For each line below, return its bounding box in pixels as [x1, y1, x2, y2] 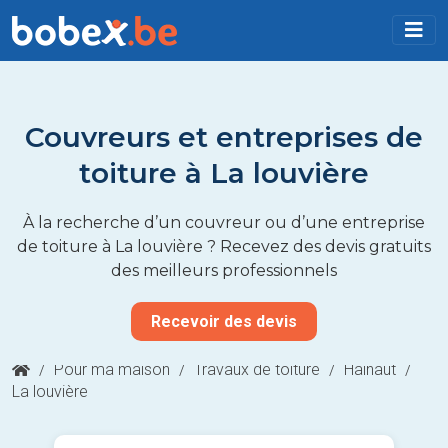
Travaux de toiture [194, 359, 320, 379]
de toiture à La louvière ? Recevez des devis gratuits [17, 236, 431, 256]
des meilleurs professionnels [111, 260, 337, 280]
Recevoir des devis [151, 311, 297, 331]
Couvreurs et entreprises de [25, 119, 423, 154]
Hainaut [344, 359, 396, 379]
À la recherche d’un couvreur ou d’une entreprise [23, 212, 425, 232]
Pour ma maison [54, 359, 170, 379]
